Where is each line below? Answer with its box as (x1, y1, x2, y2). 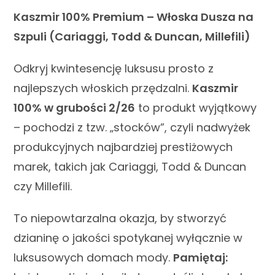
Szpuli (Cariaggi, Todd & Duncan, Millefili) (14, 28, 251, 44)
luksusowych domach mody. (14, 249, 174, 265)
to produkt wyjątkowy (135, 99, 257, 115)
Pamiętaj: (173, 249, 228, 265)
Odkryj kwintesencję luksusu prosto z (14, 60, 214, 76)
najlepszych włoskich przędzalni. (14, 80, 193, 96)
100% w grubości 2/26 (14, 99, 136, 115)
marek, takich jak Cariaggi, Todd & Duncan (14, 158, 247, 174)
